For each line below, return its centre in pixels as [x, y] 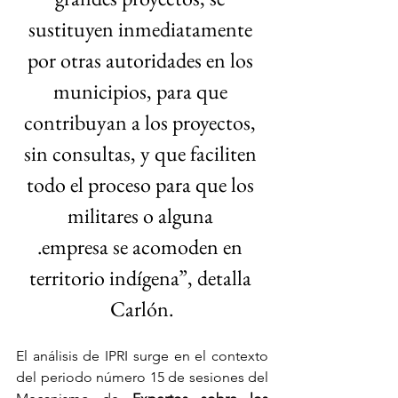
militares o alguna [142, 216]
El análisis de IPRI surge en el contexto [142, 356]
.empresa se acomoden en [142, 247]
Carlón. [142, 309]
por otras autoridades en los [142, 60]
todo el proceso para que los [142, 185]
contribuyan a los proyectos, [142, 123]
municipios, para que [142, 92]
